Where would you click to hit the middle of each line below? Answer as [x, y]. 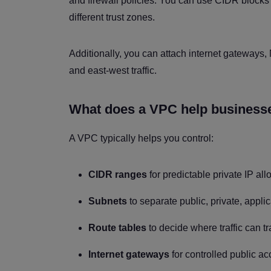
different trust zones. [112, 17]
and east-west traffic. [113, 70]
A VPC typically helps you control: [141, 138]
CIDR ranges [118, 174]
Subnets [108, 201]
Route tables [117, 227]
